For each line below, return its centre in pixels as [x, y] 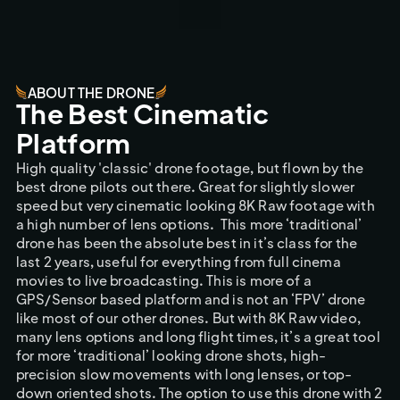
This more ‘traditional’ [291, 224]
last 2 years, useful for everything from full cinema [179, 262]
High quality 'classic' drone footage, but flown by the [190, 168]
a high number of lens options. [117, 224]
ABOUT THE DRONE [92, 92]
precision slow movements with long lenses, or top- [184, 374]
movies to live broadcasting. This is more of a [164, 280]
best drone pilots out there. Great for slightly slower [186, 187]
